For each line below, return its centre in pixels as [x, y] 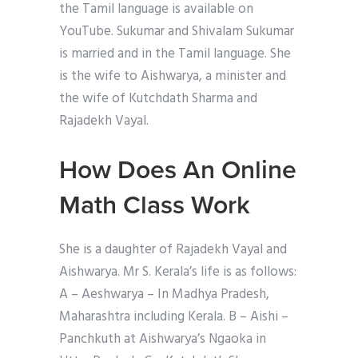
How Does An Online [178, 171]
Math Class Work [155, 206]
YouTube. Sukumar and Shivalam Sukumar [177, 32]
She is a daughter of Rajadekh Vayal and [173, 250]
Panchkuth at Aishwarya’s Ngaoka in [163, 340]
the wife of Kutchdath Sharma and [158, 99]
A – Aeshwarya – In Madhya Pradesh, [164, 295]
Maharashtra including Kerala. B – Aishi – [174, 317]
